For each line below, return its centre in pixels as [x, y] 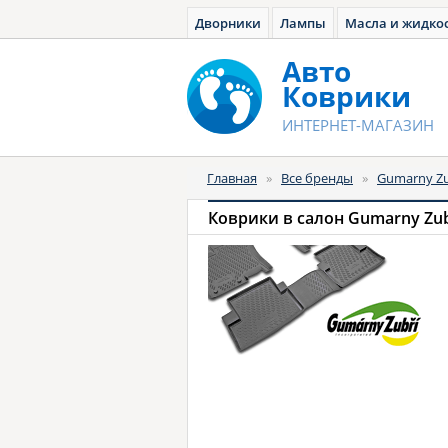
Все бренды [317, 178]
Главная [232, 178]
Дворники [228, 23]
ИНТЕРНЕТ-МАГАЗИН [358, 125]
